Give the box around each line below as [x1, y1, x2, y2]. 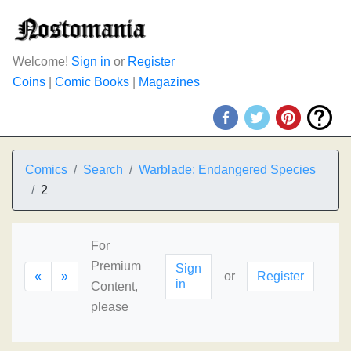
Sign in [71, 55, 110, 68]
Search [83, 163, 123, 176]
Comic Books [55, 75, 129, 89]
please [91, 300, 128, 313]
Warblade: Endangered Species [139, 163, 316, 176]
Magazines [139, 75, 200, 89]
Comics [25, 163, 67, 176]
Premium [91, 259, 141, 273]
